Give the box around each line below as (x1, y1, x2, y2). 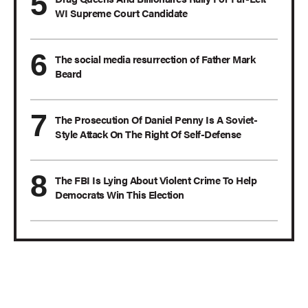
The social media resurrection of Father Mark (55, 52, 255, 67)
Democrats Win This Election (55, 187, 184, 202)
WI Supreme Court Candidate (55, 5, 187, 21)
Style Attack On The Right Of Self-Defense (55, 126, 241, 142)
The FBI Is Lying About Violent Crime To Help (55, 173, 256, 188)
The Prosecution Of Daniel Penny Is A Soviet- (55, 112, 257, 127)
